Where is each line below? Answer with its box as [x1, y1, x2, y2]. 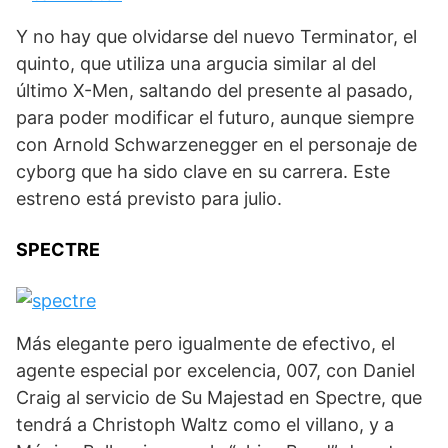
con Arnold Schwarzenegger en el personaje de [16, 134, 417, 156]
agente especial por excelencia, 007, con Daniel [16, 360, 415, 382]
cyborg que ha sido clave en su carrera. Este [16, 161, 390, 183]
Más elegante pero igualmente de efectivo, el [16, 333, 395, 355]
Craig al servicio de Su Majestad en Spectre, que [16, 387, 422, 409]
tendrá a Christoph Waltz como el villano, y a [16, 414, 394, 436]
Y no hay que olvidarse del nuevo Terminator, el [16, 26, 417, 48]
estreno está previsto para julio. [16, 188, 282, 210]
